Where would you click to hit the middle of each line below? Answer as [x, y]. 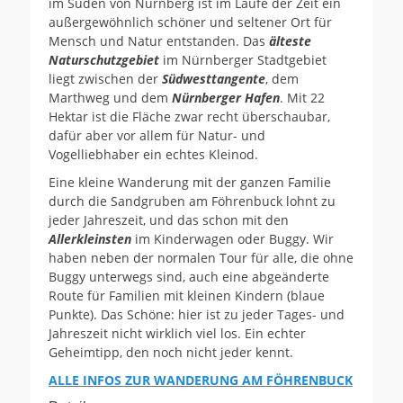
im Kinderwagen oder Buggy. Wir [233, 238]
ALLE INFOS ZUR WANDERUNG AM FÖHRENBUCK [201, 380]
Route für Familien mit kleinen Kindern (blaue [187, 295]
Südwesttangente [214, 78]
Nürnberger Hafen [226, 97]
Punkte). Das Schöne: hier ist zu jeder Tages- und [197, 314]
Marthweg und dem [110, 97]
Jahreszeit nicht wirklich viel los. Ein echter [177, 333]
